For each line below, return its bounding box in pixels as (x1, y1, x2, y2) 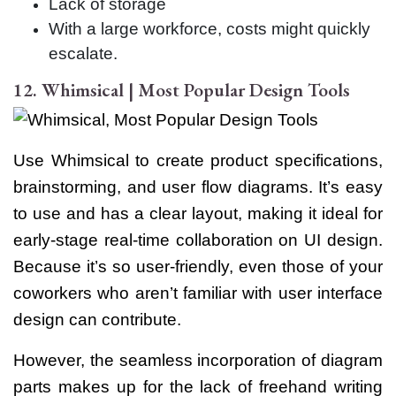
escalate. (49, 43, 118, 63)
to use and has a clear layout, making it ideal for (13, 203, 383, 223)
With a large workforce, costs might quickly (49, 19, 370, 38)
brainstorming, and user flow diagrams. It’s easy (13, 177, 383, 196)
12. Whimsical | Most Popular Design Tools (13, 77, 350, 102)
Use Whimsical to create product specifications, (13, 150, 383, 170)
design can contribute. (13, 309, 181, 329)
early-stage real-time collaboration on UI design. (13, 230, 383, 249)
